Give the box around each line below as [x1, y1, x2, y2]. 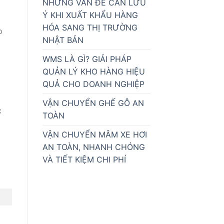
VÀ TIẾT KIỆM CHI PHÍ [42, 154, 126, 165]
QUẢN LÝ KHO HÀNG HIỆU [42, 66, 145, 77]
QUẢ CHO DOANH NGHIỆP [42, 79, 144, 89]
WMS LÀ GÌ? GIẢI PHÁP [42, 54, 131, 64]
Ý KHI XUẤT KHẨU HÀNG [42, 10, 138, 20]
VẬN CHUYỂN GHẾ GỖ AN [42, 98, 144, 108]
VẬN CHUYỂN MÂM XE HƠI [42, 129, 147, 140]
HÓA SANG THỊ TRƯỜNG [42, 22, 137, 33]
